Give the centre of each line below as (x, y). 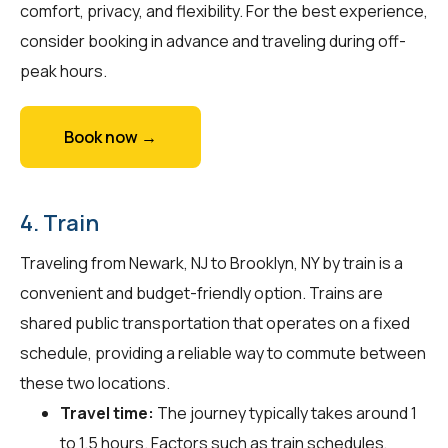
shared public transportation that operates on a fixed (215, 322)
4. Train (59, 222)
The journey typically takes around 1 (285, 412)
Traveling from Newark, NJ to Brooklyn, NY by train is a (211, 262)
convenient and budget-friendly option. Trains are (201, 292)
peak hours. (63, 70)
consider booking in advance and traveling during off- (213, 40)
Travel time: (107, 412)
